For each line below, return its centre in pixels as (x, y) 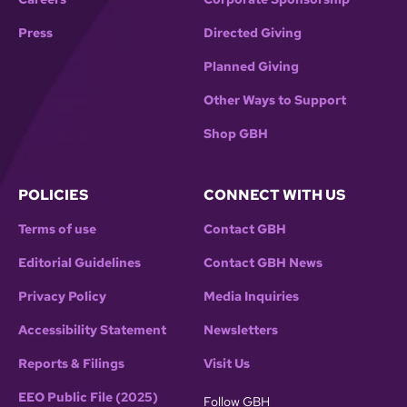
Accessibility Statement (92, 330)
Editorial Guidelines (79, 263)
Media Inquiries (251, 297)
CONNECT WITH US (274, 195)
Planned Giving (251, 67)
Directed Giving (253, 33)
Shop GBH (236, 134)
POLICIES (53, 195)
